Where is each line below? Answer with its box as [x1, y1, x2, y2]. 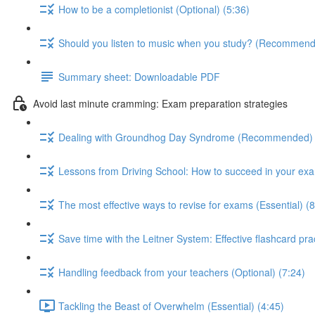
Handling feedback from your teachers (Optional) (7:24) [58, 264, 305, 279]
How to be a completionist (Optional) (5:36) [58, 1, 250, 16]
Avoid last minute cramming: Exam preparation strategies [33, 96, 288, 110]
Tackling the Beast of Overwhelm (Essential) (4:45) [58, 298, 284, 313]
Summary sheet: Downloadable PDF [58, 69, 220, 84]
